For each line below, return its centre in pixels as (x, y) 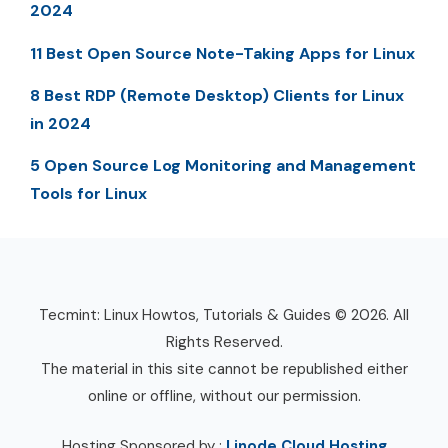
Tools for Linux (88, 194)
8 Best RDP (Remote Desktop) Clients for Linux (217, 96)
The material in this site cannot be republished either (224, 369)
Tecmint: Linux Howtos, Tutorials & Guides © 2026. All (224, 315)
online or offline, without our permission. (224, 396)
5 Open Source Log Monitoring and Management (223, 166)
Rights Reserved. (224, 342)
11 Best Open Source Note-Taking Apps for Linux (222, 53)
